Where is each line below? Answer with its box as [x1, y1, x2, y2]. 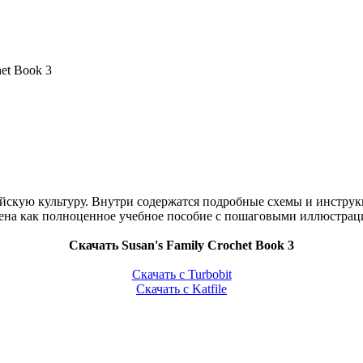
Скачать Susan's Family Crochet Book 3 [69, 238, 294, 253]
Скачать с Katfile [136, 282, 227, 297]
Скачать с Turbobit [131, 267, 232, 282]
